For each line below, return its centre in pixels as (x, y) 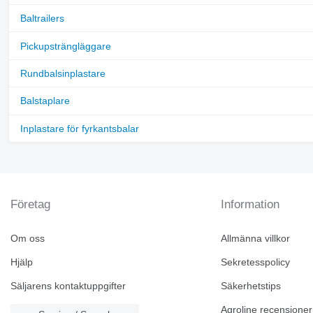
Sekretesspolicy (256, 262)
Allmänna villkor (256, 238)
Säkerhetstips (251, 286)
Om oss (28, 238)
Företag (30, 204)
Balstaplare (45, 101)
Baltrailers (42, 19)
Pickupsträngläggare (65, 46)
